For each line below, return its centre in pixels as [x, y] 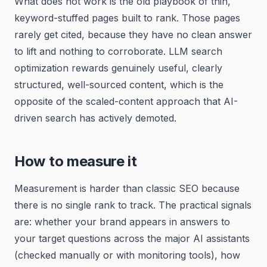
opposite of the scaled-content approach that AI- [126, 101]
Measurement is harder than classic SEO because [127, 188]
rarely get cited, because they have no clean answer [133, 35]
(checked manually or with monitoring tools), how [127, 255]
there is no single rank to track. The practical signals [133, 205]
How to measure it [76, 161]
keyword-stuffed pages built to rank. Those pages [127, 18]
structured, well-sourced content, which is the [119, 85]
